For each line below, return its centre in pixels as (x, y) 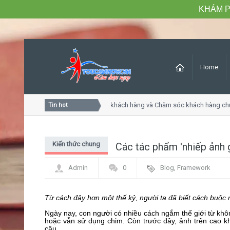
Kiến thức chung (76, 144)
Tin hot (58, 105)
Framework (194, 168)
